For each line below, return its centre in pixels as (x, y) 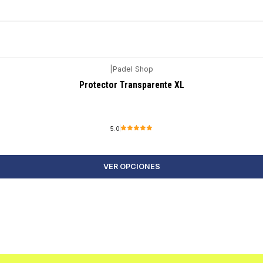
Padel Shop (133, 69)
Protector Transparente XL (131, 85)
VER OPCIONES (131, 166)
